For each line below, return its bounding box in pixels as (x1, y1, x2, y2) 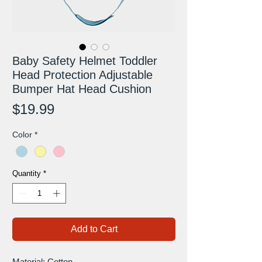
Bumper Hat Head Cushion (12, 82, 151, 95)
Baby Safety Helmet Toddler (12, 54, 157, 67)
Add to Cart (70, 224, 118, 235)
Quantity (12, 168, 41, 178)
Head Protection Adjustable (12, 68, 153, 81)
